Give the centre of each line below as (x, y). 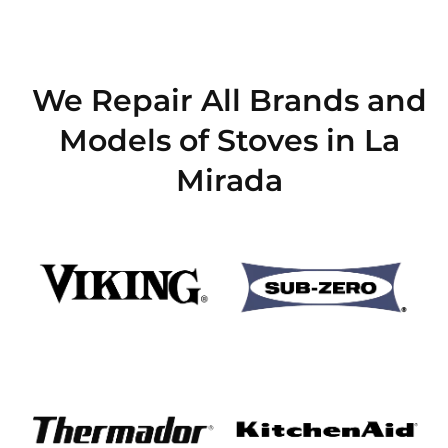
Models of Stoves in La (229, 140)
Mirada (229, 180)
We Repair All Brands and (229, 100)
